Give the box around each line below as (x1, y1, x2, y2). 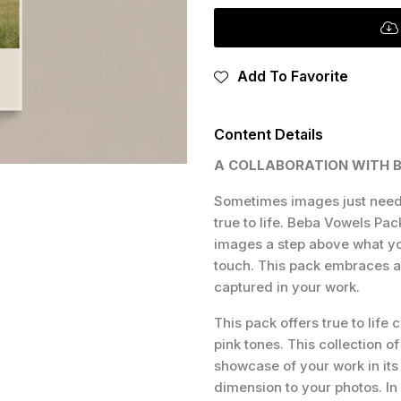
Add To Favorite (237, 67, 348, 86)
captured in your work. (214, 278, 360, 296)
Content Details (214, 125, 323, 144)
